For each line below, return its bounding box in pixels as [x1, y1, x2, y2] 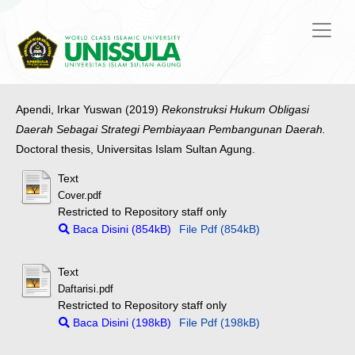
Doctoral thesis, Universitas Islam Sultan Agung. [16, 143, 255, 156]
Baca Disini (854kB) [70, 223, 172, 236]
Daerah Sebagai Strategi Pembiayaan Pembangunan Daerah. [16, 123, 326, 136]
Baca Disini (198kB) [70, 315, 172, 329]
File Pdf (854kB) [179, 223, 261, 236]
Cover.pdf [58, 190, 102, 202]
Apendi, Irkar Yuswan [16, 103, 122, 116]
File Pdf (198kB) [179, 315, 261, 329]
